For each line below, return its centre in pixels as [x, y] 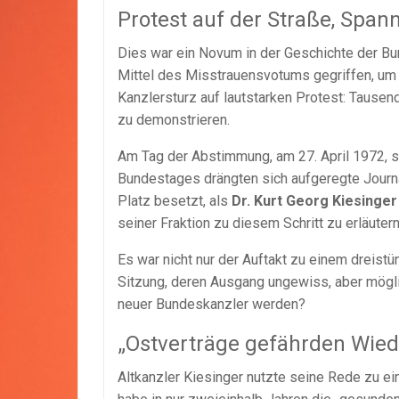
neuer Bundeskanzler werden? [212, 304]
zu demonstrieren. [174, 119]
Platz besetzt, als [175, 200]
